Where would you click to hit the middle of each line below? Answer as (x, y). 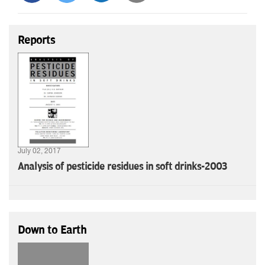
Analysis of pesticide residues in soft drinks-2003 (122, 167)
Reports (36, 40)
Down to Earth (52, 230)
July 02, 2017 (39, 151)
